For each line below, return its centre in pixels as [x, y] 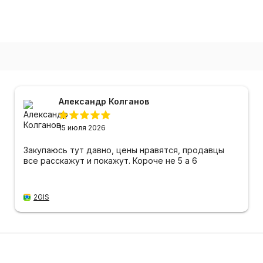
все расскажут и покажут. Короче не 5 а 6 [110, 161]
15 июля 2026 [82, 128]
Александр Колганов [104, 102]
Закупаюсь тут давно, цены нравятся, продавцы [124, 150]
